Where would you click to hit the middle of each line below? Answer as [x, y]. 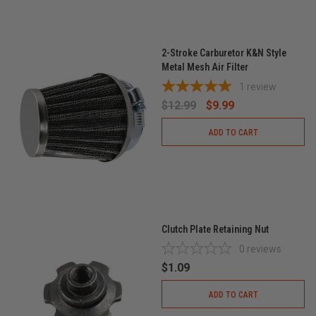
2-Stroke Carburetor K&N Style [224, 53]
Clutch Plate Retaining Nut [215, 229]
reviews [264, 249]
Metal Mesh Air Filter [205, 67]
